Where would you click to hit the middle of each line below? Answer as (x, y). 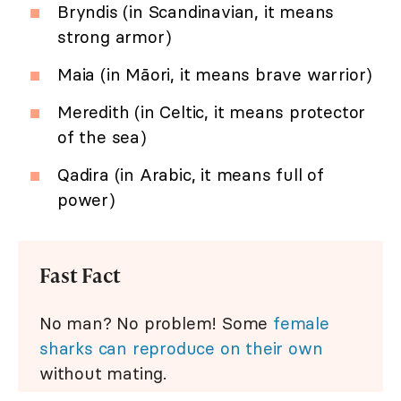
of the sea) (102, 137)
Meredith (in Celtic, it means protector (212, 112)
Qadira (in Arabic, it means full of (191, 175)
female (301, 324)
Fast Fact (80, 276)
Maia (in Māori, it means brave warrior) (215, 75)
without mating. (103, 374)
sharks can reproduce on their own (181, 349)
